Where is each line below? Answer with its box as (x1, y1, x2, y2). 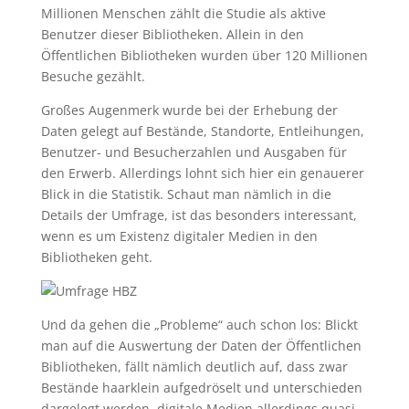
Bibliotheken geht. (40, 248, 152, 266)
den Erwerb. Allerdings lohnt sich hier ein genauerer (40, 164, 364, 182)
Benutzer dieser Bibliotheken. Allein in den (40, 26, 304, 43)
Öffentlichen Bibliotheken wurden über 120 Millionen (40, 47, 368, 64)
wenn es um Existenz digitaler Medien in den (40, 227, 318, 245)
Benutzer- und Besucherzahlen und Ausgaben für (40, 143, 347, 161)
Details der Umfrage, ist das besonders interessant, (40, 206, 357, 224)
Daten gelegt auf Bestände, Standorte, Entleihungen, (40, 122, 364, 140)
